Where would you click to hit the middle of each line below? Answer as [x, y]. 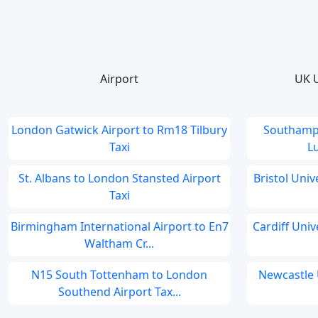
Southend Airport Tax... [119, 292]
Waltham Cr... [119, 243]
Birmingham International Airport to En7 [119, 226]
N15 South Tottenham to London [119, 275]
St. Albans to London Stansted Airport [119, 178]
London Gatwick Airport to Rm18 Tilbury [119, 130]
